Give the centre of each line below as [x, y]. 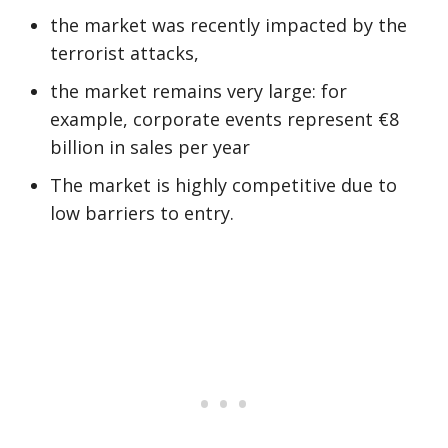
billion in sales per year [150, 147]
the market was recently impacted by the [228, 25]
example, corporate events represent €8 [224, 119]
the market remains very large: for [198, 91]
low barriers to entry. [142, 213]
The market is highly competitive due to [223, 185]
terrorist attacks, [124, 53]
